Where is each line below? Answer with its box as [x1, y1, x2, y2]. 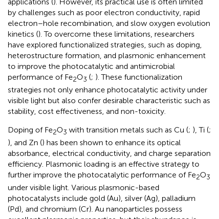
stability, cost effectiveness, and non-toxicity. [8, 106, 166, 116]
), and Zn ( [8, 137, 42, 147]
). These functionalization [95, 72, 182, 82]
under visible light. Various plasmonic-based [8, 183, 159, 193]
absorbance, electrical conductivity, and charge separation [8, 148, 211, 158]
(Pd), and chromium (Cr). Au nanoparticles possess [8, 204, 182, 214]
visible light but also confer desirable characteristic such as [8, 95, 210, 105]
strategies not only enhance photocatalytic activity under [8, 85, 207, 94]
